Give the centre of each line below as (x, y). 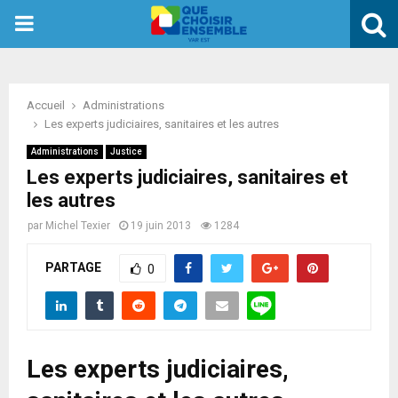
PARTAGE (73, 267)
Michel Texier (78, 226)
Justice (126, 151)
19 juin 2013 (161, 226)
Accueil (46, 105)
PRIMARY (59, 23)
